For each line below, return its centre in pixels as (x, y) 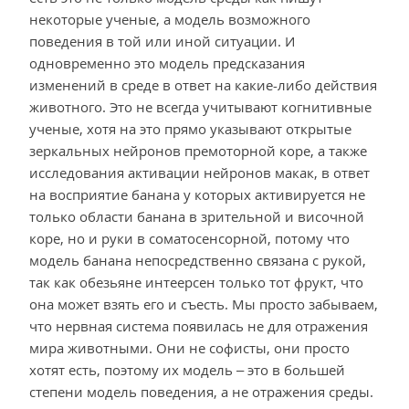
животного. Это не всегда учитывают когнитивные (200, 107)
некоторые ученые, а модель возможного (170, 20)
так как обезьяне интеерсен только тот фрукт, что (196, 283)
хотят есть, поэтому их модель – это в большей (187, 370)
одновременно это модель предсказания (167, 63)
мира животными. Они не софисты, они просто (189, 348)
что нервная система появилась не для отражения (199, 326)
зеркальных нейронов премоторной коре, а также (198, 151)
